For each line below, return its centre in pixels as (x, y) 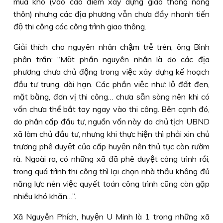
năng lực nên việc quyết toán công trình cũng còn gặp (111, 184)
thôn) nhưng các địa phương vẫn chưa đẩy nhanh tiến (111, 14)
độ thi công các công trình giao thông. (80, 26)
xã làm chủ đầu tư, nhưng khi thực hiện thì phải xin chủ (111, 134)
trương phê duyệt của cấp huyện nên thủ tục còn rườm (111, 146)
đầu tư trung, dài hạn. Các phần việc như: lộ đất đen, (111, 84)
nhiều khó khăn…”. (45, 196)
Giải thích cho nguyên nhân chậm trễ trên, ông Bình (111, 47)
